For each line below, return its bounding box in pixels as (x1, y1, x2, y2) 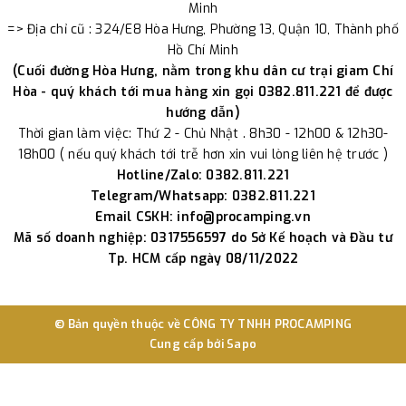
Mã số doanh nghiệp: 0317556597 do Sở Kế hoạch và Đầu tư (14, 229, 392, 247)
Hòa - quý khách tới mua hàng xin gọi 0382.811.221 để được (13, 83, 393, 101)
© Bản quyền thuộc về (54, 316, 184, 333)
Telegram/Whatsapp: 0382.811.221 (91, 188, 315, 206)
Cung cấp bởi (149, 336, 227, 353)
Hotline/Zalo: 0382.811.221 (116, 167, 290, 185)
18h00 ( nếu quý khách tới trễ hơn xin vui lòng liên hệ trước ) (18, 146, 388, 164)
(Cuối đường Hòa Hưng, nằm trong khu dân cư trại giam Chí (13, 63, 393, 81)
